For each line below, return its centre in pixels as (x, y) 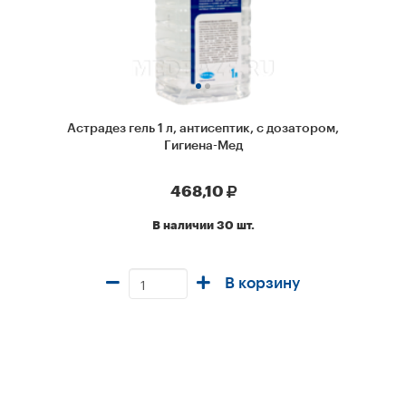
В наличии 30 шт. (203, 226)
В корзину (262, 283)
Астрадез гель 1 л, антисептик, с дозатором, (203, 129)
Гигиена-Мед (203, 146)
